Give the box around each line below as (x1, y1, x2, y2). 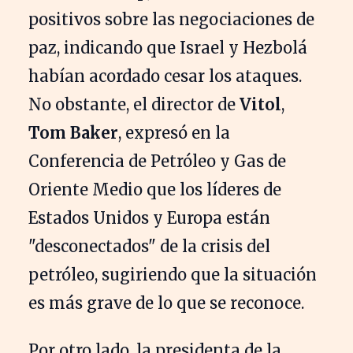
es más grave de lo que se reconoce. (28, 292, 304, 313)
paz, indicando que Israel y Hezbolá (28, 37, 307, 58)
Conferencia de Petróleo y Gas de (28, 150, 286, 171)
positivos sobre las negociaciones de (28, 9, 314, 29)
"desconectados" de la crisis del (28, 236, 270, 256)
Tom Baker (28, 122, 118, 143)
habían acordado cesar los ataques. (28, 65, 302, 86)
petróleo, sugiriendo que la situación (28, 264, 317, 284)
